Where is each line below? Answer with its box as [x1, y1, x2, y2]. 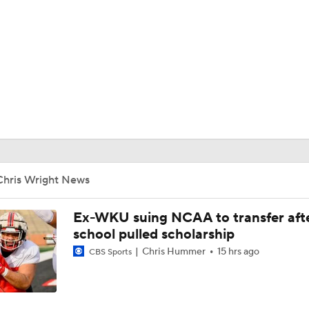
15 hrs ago [217, 246, 259, 258]
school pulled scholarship [72, 226, 235, 243]
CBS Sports [86, 247, 134, 257]
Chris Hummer [139, 246, 208, 258]
